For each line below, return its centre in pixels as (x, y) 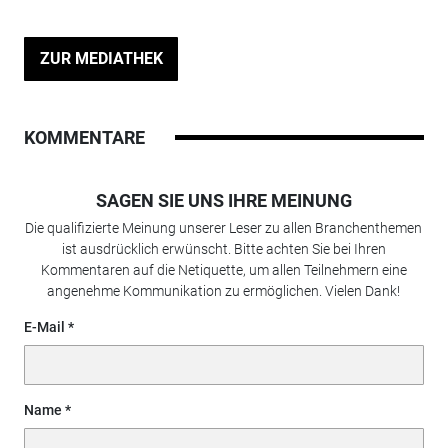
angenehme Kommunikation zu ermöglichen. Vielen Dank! (224, 290)
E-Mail (44, 326)
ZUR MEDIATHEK (101, 58)
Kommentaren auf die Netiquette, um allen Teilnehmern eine (223, 269)
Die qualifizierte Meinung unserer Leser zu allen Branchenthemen (224, 227)
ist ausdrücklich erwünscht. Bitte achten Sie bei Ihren (223, 248)
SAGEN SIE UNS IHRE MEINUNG (223, 200)
